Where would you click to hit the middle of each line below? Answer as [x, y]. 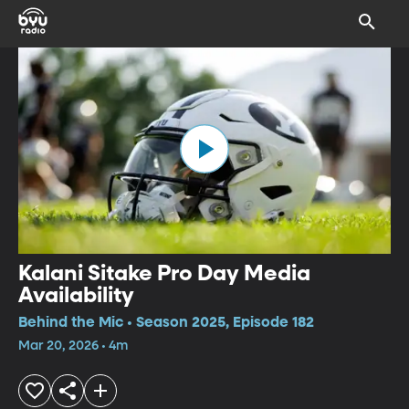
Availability [76, 295]
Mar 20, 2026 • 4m [73, 346]
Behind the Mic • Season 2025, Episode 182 [166, 323]
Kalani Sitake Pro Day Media [164, 273]
